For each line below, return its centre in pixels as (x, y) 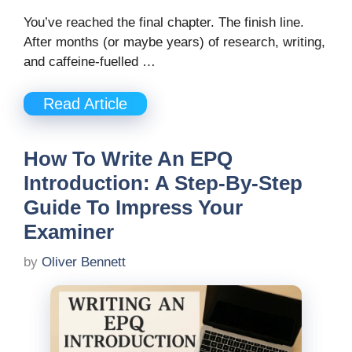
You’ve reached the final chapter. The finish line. (164, 23)
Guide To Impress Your (133, 207)
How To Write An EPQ (128, 158)
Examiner (69, 231)
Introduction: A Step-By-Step (163, 183)
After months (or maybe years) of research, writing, (174, 42)
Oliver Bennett (84, 262)
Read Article (85, 103)
